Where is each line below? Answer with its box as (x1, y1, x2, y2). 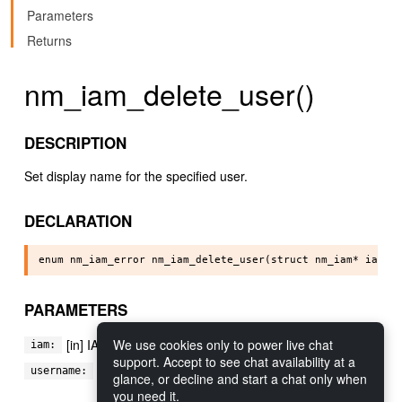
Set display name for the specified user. (24, 166, 248, 185)
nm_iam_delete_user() (24, 72, 315, 114)
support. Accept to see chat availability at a (113, 353, 355, 371)
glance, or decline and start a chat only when (113, 370, 367, 388)
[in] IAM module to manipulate (66, 336, 237, 354)
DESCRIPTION (24, 131, 127, 153)
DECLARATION (24, 209, 132, 232)
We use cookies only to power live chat (113, 336, 333, 354)
